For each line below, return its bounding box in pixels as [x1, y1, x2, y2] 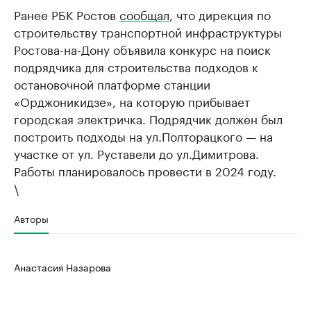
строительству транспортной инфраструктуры [14, 22, 282, 40]
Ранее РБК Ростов [14, 5, 119, 23]
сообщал [119, 5, 169, 23]
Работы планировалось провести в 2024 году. [14, 161, 276, 179]
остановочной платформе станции [14, 74, 210, 92]
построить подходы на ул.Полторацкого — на [14, 126, 273, 144]
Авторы [14, 210, 49, 226]
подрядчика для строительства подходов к [14, 57, 258, 75]
